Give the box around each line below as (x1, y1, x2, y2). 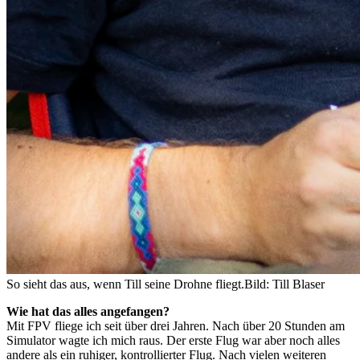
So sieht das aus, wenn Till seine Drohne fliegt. (6, 276, 244, 291)
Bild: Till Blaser (244, 276, 325, 291)
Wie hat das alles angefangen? (6, 304, 170, 318)
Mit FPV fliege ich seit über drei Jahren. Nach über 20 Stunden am (6, 318, 345, 333)
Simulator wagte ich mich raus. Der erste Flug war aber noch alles (6, 333, 340, 347)
